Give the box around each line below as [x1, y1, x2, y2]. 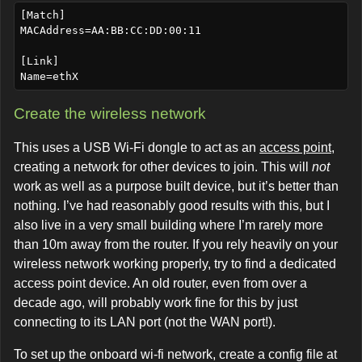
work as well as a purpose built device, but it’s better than [14, 179, 339, 193]
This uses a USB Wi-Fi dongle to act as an [14, 140, 259, 154]
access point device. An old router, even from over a [14, 276, 307, 290]
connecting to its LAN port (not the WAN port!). [14, 314, 276, 329]
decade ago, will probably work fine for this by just [14, 295, 297, 309]
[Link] [19, 55, 59, 67]
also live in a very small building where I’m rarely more [14, 217, 323, 232]
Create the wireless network [14, 105, 206, 123]
